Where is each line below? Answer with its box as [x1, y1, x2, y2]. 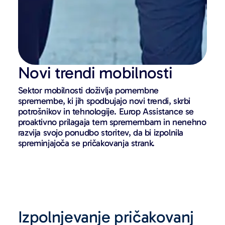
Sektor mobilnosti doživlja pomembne [18, 84, 159, 96]
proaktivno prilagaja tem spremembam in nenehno [18, 116, 206, 128]
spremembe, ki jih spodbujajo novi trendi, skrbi [18, 95, 191, 106]
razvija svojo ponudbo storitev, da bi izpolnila [18, 127, 184, 138]
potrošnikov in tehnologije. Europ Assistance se [18, 105, 194, 117]
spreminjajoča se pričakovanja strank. [18, 137, 155, 149]
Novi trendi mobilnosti [18, 62, 173, 82]
